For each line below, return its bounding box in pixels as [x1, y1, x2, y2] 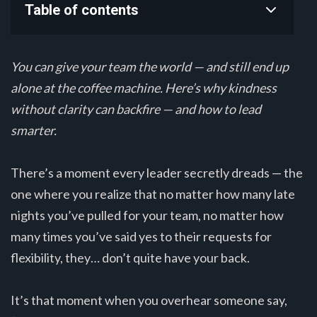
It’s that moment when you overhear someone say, [11, 292, 287, 309]
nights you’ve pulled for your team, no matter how [11, 207, 284, 224]
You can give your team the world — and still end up [11, 59, 289, 75]
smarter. [11, 122, 57, 139]
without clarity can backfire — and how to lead [11, 101, 261, 117]
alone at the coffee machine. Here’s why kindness [11, 80, 277, 96]
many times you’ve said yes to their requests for [11, 229, 272, 245]
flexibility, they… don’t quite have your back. [11, 250, 250, 266]
